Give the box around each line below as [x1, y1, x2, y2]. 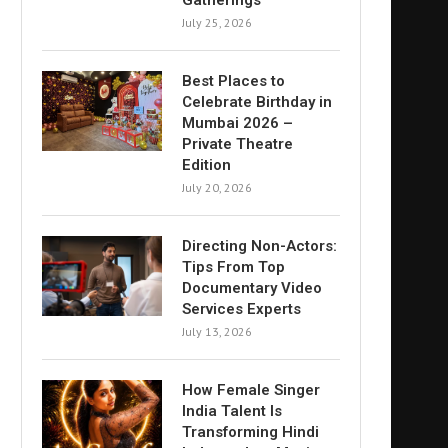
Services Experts [182, 300, 301, 318]
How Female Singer [182, 381, 320, 399]
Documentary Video [182, 279, 322, 297]
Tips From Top [182, 258, 285, 276]
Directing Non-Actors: [182, 237, 337, 255]
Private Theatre [182, 135, 293, 153]
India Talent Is [182, 402, 282, 420]
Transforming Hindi [182, 423, 319, 441]
